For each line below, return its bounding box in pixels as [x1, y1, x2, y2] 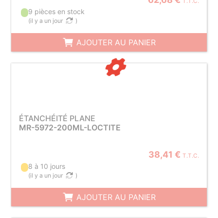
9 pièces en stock [28, 7, 85, 16]
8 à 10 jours [28, 162, 66, 170]
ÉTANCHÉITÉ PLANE [18, 113, 95, 123]
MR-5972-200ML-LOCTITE [18, 123, 121, 132]
